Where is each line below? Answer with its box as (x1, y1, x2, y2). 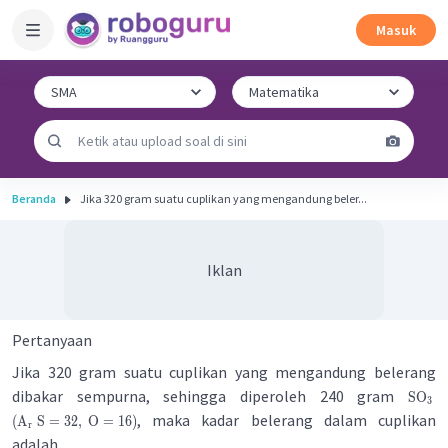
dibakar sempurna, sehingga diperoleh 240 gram (12, 386, 408, 406)
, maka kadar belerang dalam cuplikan (136, 410, 436, 430)
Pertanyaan (12, 330, 92, 350)
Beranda (12, 191, 56, 206)
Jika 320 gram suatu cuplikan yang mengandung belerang (12, 362, 436, 382)
